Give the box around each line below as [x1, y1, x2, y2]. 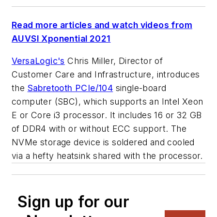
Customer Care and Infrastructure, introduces [12, 69, 200, 79]
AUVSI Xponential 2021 [12, 33, 111, 44]
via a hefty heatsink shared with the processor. [12, 150, 203, 161]
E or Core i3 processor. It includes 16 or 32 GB [12, 109, 202, 120]
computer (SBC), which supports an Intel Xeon [12, 96, 203, 107]
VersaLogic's [12, 55, 65, 66]
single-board [113, 82, 167, 93]
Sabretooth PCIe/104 [27, 82, 113, 93]
